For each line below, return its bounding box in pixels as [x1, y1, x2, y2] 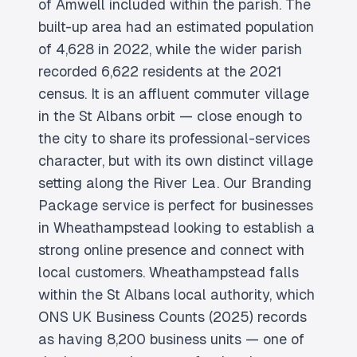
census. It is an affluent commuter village [38, 85, 309, 102]
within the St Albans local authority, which [38, 286, 315, 303]
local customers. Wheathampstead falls [38, 264, 299, 280]
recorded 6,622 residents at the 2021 [38, 63, 282, 80]
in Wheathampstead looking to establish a [38, 219, 315, 236]
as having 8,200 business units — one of [38, 331, 304, 347]
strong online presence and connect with [38, 241, 304, 258]
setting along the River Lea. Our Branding [38, 175, 312, 191]
